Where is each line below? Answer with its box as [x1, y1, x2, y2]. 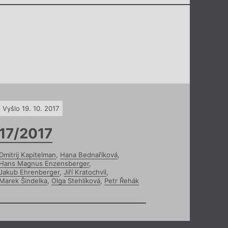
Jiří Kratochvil [64, 168, 107, 177]
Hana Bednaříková [60, 151, 118, 159]
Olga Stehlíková [51, 177, 101, 185]
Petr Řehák [104, 177, 139, 185]
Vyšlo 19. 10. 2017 [2, 104, 60, 112]
